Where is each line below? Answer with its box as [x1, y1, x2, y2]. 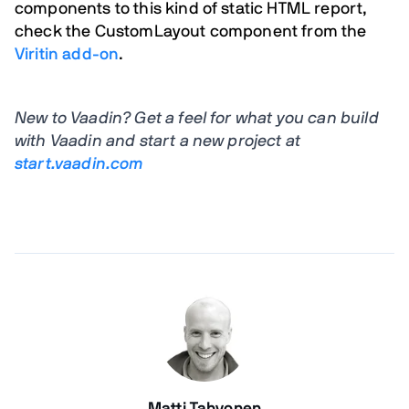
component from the [205, 24, 367, 40]
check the [15, 24, 95, 40]
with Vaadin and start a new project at [15, 133, 301, 150]
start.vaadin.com [15, 156, 143, 173]
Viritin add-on [15, 47, 120, 63]
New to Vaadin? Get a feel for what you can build [15, 110, 379, 127]
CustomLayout [94, 24, 206, 40]
